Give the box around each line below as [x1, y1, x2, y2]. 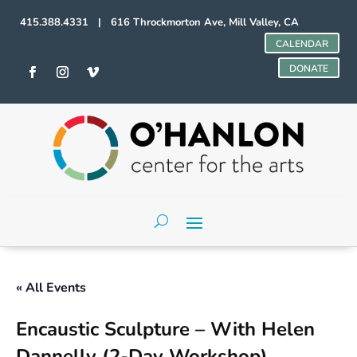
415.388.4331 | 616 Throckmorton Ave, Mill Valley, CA [20, 15, 300, 29]
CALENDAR [275, 37, 328, 50]
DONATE [288, 62, 328, 75]
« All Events [16, 278, 86, 296]
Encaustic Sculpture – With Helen [16, 316, 315, 342]
